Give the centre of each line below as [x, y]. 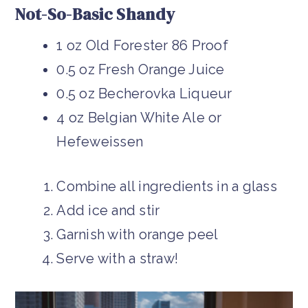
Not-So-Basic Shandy [95, 14]
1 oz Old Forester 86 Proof [142, 46]
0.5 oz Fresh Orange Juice [141, 70]
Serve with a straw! [118, 259]
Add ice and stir [108, 211]
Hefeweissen [100, 142]
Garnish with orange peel [137, 235]
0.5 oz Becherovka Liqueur [144, 94]
